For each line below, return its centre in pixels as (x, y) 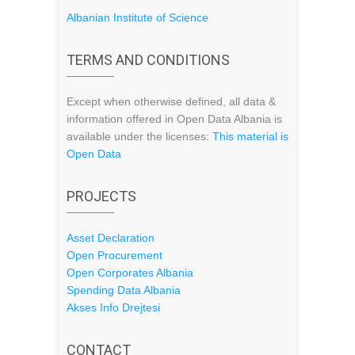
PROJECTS (101, 197)
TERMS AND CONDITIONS (148, 60)
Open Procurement (115, 256)
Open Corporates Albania (130, 273)
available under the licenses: (139, 137)
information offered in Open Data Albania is (174, 119)
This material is (250, 137)
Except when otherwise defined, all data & (171, 102)
